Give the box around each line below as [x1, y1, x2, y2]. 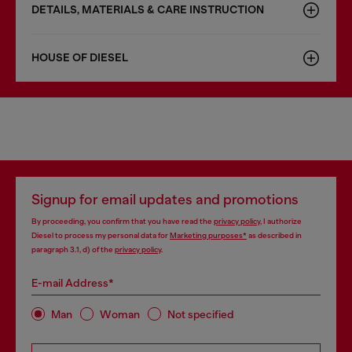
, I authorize [260, 217, 302, 225]
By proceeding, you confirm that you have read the [31, 217, 214, 225]
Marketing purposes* [170, 231, 247, 240]
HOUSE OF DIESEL [31, 51, 128, 64]
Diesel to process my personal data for [31, 231, 170, 240]
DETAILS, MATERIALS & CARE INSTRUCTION [31, 3, 264, 16]
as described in [247, 231, 302, 240]
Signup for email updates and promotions [31, 192, 299, 207]
